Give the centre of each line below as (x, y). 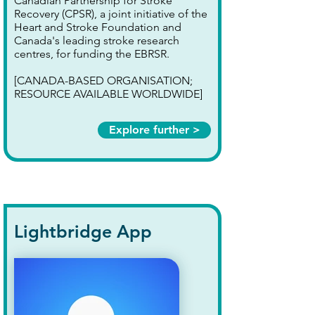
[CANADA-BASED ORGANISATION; (103, 81)
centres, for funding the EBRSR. (92, 54)
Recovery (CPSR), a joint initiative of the (111, 14)
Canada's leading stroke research (97, 40)
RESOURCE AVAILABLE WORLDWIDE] (108, 94)
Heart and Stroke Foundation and (98, 27)
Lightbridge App (83, 231)
